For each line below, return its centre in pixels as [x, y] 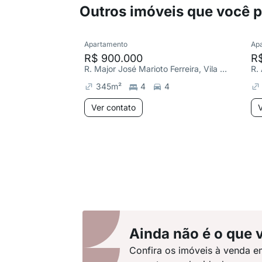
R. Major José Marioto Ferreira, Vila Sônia [223, 69]
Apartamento [106, 44]
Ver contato [113, 107]
